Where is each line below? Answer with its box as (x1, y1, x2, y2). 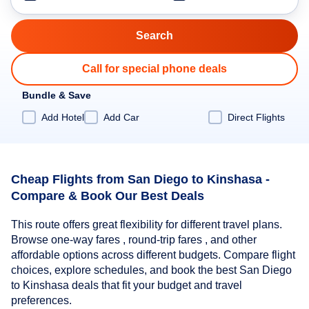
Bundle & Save (22, 90, 91, 101)
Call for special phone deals (82, 63, 227, 74)
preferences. (11, 295, 72, 307)
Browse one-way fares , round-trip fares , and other (11, 234, 257, 246)
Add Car (103, 111, 139, 123)
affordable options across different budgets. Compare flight (11, 249, 295, 261)
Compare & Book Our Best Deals (11, 188, 204, 203)
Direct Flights (228, 111, 285, 123)
